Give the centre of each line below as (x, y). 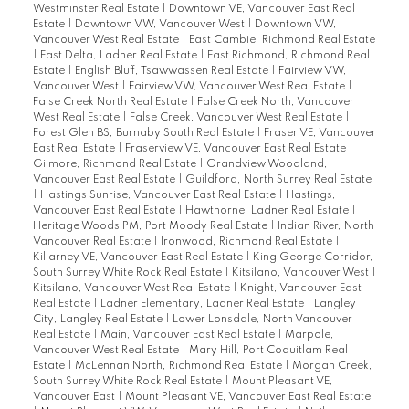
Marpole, (309, 336)
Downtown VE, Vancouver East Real (262, 10)
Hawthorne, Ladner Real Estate (268, 211)
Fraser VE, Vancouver (320, 134)
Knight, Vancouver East (300, 289)
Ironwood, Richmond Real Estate (247, 242)
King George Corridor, (313, 258)
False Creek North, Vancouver (275, 103)
